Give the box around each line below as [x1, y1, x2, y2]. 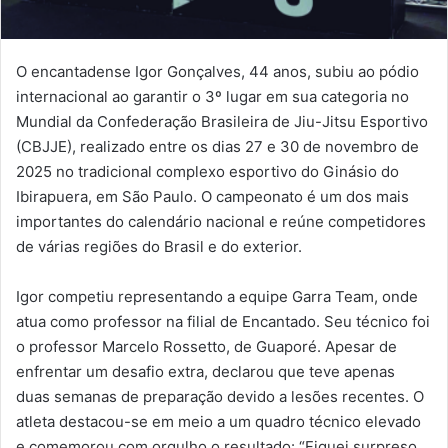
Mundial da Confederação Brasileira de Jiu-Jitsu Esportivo [16, 111, 428, 131]
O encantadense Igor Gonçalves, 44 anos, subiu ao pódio [16, 61, 419, 81]
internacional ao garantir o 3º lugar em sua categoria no [16, 86, 409, 106]
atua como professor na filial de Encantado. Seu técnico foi [16, 311, 430, 331]
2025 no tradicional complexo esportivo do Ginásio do [16, 161, 399, 181]
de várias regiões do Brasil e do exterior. [16, 236, 306, 256]
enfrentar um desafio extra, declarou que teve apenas [16, 361, 395, 381]
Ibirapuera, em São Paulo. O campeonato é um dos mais [16, 186, 409, 206]
